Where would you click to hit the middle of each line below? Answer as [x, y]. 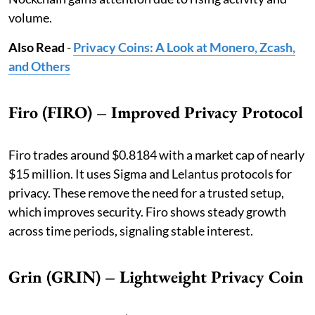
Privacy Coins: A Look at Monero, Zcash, [184, 47]
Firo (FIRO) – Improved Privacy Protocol [156, 112]
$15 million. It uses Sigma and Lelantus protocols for [150, 173]
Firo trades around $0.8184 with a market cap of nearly [156, 154]
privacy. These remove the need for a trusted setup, [146, 192]
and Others [39, 66]
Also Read [37, 47]
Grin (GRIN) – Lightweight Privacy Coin [156, 276]
